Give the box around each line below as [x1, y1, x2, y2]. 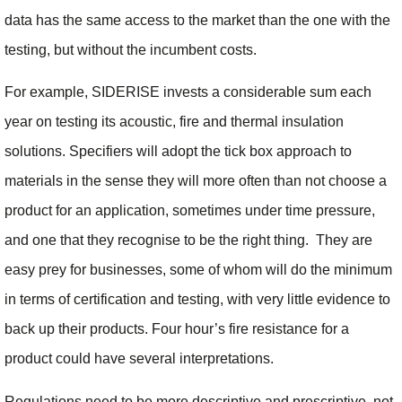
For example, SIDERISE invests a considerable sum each [4, 84, 371, 100]
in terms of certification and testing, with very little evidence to [4, 292, 390, 308]
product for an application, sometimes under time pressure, [4, 203, 375, 219]
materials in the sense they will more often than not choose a [4, 173, 387, 189]
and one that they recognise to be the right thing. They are [4, 232, 372, 249]
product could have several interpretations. [4, 351, 274, 367]
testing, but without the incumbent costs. [4, 42, 257, 58]
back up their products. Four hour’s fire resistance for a [4, 321, 349, 337]
